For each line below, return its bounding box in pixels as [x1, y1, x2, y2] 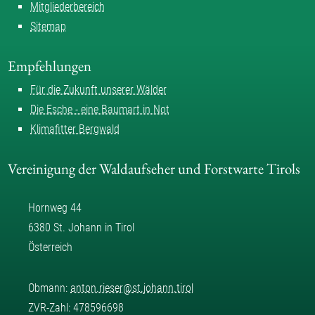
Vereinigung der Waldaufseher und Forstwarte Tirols [8, 159, 301, 179]
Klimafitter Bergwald [30, 122, 120, 136]
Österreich [28, 240, 72, 255]
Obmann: [28, 281, 70, 295]
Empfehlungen [8, 56, 92, 76]
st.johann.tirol [132, 281, 193, 295]
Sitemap [30, 20, 67, 34]
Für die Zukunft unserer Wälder [30, 83, 167, 97]
